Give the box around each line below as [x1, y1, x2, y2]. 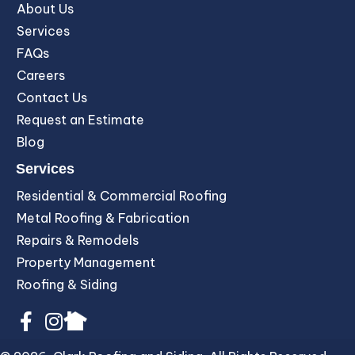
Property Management [17, 254, 155, 270]
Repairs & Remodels [17, 231, 139, 248]
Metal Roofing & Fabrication [17, 209, 189, 226]
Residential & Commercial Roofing [17, 187, 227, 204]
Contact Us [17, 89, 87, 105]
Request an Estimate [17, 111, 144, 128]
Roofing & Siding [17, 276, 117, 292]
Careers [17, 67, 65, 83]
